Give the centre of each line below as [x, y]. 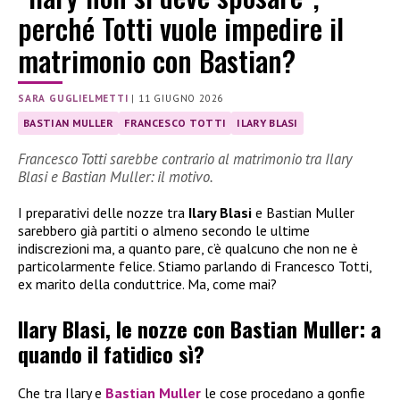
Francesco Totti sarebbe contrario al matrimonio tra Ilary [185, 159]
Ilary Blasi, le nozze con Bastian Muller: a [200, 329]
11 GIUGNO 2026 [181, 99]
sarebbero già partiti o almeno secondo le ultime [164, 231]
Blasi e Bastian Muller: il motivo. [116, 177]
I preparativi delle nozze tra [103, 213]
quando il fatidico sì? [111, 354]
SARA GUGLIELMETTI [73, 99]
